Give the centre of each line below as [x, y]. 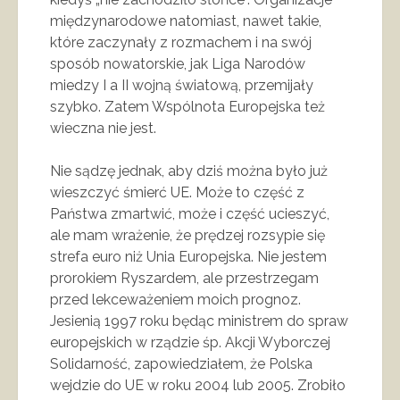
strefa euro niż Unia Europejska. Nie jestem [188, 256]
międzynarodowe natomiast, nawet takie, [186, 21]
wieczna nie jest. [103, 128]
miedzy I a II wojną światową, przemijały [182, 85]
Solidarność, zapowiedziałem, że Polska [181, 363]
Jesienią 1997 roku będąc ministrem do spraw [199, 321]
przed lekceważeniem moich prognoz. [175, 299]
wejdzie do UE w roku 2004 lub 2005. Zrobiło [198, 385]
